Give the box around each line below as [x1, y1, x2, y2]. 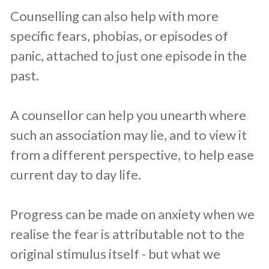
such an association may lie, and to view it [10, 127, 247, 144]
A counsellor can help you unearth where [10, 107, 246, 124]
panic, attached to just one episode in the [10, 47, 247, 64]
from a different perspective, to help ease [10, 147, 254, 163]
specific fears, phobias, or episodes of [10, 28, 228, 44]
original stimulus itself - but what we [10, 246, 220, 262]
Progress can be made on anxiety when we [10, 206, 255, 223]
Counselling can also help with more [10, 8, 219, 25]
